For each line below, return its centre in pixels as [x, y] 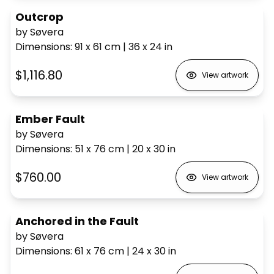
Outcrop [39, 17]
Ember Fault [50, 119]
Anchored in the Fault [77, 221]
